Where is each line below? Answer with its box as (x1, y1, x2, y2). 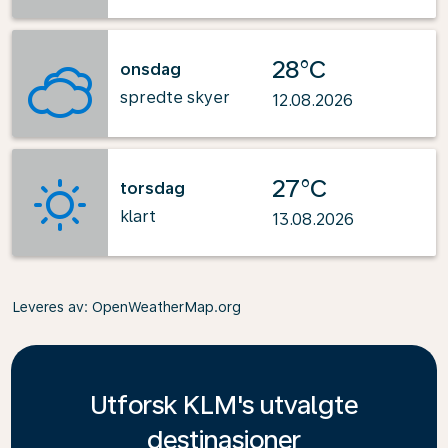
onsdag (120, 59, 181, 79)
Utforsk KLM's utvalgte (90, 389, 358, 420)
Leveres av (12, 299, 84, 315)
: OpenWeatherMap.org (84, 299, 241, 315)
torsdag (120, 178, 185, 198)
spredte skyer (120, 87, 230, 107)
